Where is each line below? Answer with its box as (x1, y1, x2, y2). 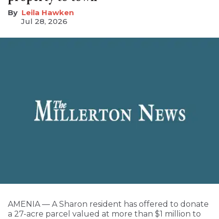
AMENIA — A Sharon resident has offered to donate (8, 199, 209, 209)
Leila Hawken (22, 8, 74, 18)
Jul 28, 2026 (21, 17, 67, 26)
